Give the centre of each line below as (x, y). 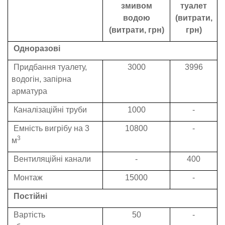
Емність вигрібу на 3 (50, 129)
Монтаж (27, 178)
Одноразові (36, 49)
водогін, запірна (41, 79)
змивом (136, 6)
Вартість (28, 215)
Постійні (29, 196)
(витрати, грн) (136, 30)
